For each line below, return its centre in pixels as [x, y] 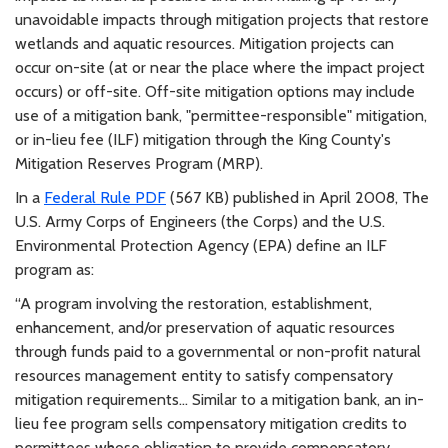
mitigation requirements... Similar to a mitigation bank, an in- [219, 399]
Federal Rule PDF [105, 197]
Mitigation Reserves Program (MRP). [139, 163]
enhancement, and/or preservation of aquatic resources [205, 327]
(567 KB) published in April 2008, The [297, 197]
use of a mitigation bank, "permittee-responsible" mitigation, [221, 115]
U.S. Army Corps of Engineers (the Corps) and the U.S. [200, 221]
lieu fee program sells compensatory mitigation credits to [211, 423]
